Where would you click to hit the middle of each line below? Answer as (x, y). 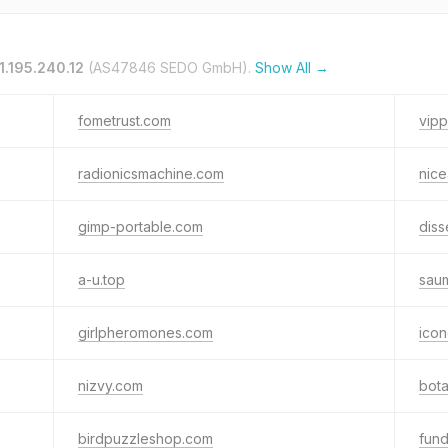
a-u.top (101, 279)
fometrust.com (124, 120)
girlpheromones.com (145, 332)
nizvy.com (110, 385)
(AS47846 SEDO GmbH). (169, 67)
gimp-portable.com (140, 226)
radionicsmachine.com (151, 173)
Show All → (292, 67)
